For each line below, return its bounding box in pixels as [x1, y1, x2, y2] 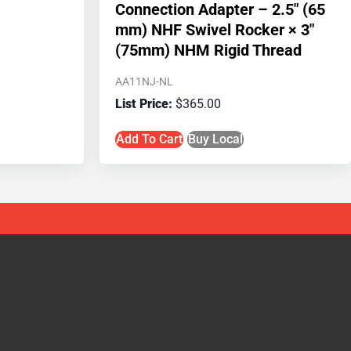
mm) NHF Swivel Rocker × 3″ [115, 20, 314, 39]
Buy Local [188, 131, 243, 147]
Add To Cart [116, 131, 183, 147]
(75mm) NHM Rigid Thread [115, 40, 302, 60]
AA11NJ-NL [115, 74, 173, 88]
